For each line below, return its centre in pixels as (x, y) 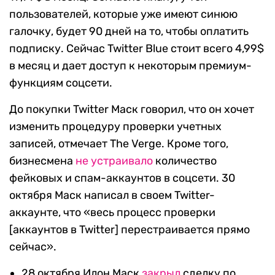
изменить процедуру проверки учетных (115, 127)
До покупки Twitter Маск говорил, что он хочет (132, 110)
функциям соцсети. (61, 83)
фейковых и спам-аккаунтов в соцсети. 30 (122, 178)
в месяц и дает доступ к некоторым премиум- (130, 66)
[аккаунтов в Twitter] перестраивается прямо (130, 230)
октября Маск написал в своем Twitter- (112, 196)
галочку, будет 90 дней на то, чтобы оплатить (129, 32)
